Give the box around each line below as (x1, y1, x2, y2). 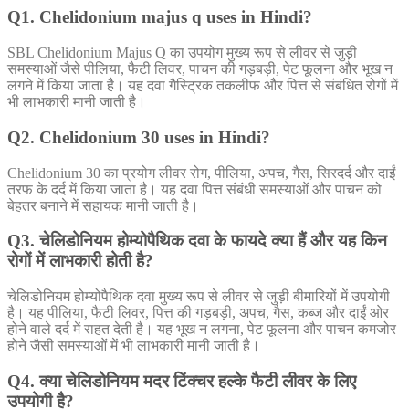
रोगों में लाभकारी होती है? (7, 251, 153, 271)
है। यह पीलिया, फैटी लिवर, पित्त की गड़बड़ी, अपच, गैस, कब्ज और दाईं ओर (7, 304, 389, 320)
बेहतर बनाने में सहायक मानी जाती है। (7, 197, 199, 214)
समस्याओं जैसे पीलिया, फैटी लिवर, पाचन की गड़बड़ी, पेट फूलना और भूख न (7, 61, 393, 78)
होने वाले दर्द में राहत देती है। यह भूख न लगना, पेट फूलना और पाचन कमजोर (7, 320, 396, 337)
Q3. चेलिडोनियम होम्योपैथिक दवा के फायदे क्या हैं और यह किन (7, 231, 387, 251)
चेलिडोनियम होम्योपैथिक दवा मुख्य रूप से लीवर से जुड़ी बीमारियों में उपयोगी (7, 288, 390, 304)
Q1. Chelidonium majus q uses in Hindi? (7, 7, 312, 27)
